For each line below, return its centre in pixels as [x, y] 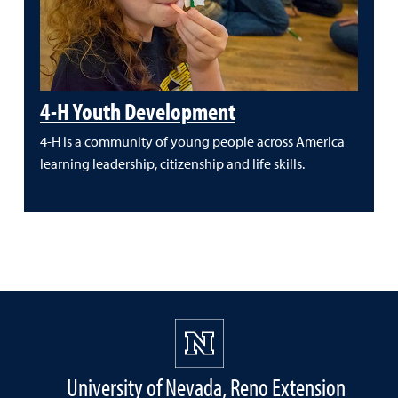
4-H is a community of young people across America [192, 142]
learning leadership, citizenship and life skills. [172, 164]
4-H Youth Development [138, 111]
